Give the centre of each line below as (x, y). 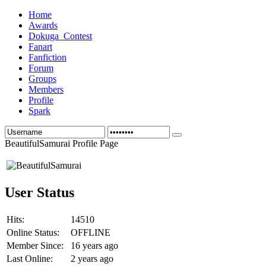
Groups (42, 79)
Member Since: (35, 245)
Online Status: (33, 232)
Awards (43, 25)
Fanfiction (47, 57)
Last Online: (30, 258)
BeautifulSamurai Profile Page (61, 143)
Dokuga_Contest (60, 36)
